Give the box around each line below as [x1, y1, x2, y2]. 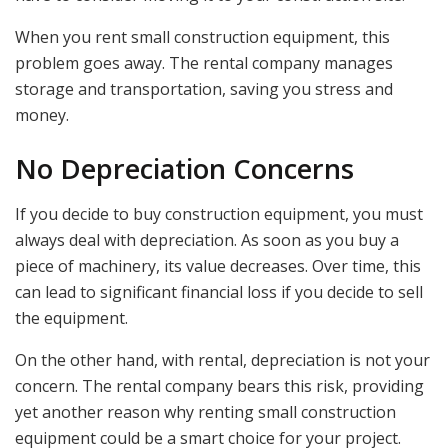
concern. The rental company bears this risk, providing [15, 374, 424, 397]
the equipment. [15, 306, 128, 329]
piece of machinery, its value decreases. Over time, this [15, 254, 421, 277]
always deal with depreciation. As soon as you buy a [15, 228, 399, 251]
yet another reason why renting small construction [15, 400, 396, 423]
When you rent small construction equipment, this [15, 26, 390, 49]
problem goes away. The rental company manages [15, 52, 393, 75]
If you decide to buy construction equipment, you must [15, 202, 423, 225]
